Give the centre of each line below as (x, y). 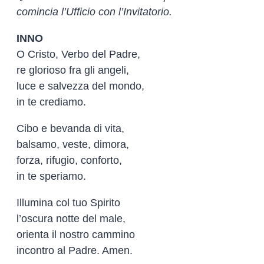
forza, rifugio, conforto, (69, 160)
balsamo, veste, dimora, (73, 144)
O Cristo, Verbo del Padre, (78, 54)
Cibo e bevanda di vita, (70, 128)
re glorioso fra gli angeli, (73, 70)
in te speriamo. (51, 176)
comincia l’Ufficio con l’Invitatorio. (94, 11)
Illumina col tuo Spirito (68, 202)
